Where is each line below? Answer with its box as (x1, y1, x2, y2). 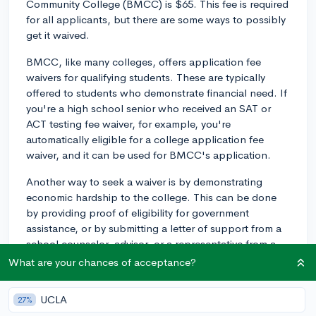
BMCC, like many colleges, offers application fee (26, 54, 261, 68)
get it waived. (26, 28, 90, 42)
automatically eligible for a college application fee (26, 132, 264, 146)
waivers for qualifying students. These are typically (26, 70, 265, 84)
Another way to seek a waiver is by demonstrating (26, 174, 262, 188)
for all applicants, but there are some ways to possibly (26, 12, 286, 26)
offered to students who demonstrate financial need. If (26, 85, 287, 99)
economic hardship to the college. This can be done (26, 190, 276, 204)
